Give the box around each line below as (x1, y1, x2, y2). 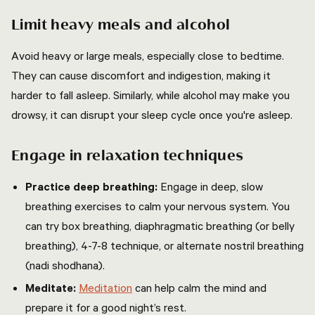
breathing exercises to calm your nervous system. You (25, 199, 290, 213)
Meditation (79, 281, 132, 295)
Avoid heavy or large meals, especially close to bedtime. (11, 49, 284, 63)
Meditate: (25, 281, 76, 295)
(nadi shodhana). (25, 258, 105, 272)
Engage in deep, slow (157, 179, 263, 193)
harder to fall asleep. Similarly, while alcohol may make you (11, 88, 290, 102)
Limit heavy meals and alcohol (11, 17, 231, 34)
